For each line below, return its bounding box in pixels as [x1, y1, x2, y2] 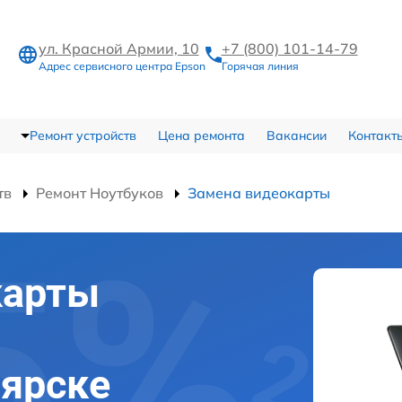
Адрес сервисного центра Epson [38, 58, 205, 73]
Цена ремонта [157, 127, 245, 144]
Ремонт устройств [29, 127, 136, 144]
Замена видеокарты [188, 184, 330, 202]
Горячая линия [221, 58, 299, 73]
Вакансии [266, 127, 327, 144]
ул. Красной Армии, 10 [38, 39, 199, 57]
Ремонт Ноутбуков [36, 184, 163, 202]
